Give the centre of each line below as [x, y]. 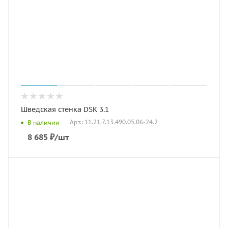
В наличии [44, 122]
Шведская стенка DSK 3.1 [65, 109]
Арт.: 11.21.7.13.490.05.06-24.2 [114, 122]
